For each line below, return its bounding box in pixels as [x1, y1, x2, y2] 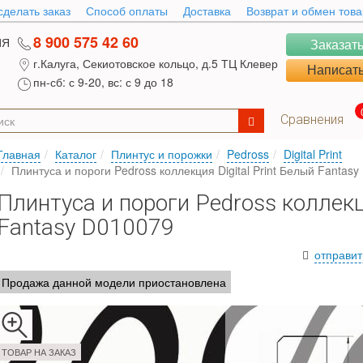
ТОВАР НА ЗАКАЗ [2, 345, 76, 358]
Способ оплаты [86, 2, 168, 19]
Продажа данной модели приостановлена [2, 274, 226, 290]
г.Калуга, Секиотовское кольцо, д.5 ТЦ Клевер [33, 55, 278, 71]
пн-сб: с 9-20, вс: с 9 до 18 [33, 74, 173, 91]
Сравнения [280, 112, 344, 127]
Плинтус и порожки [111, 146, 212, 162]
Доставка [183, 2, 231, 19]
